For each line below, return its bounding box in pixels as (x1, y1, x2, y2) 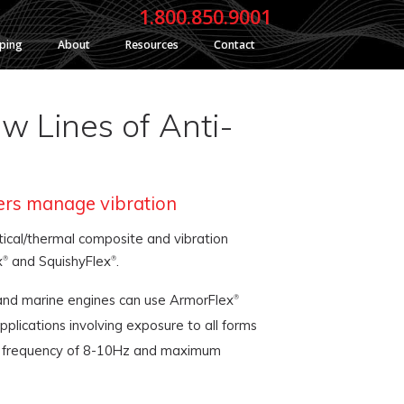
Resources (125, 37, 179, 52)
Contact (214, 37, 255, 52)
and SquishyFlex (7, 252, 111, 270)
